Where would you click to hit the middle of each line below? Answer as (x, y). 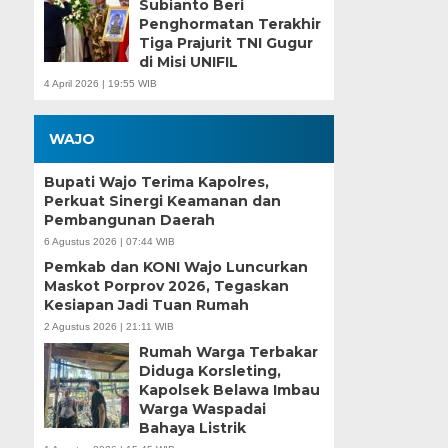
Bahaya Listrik (192, 428)
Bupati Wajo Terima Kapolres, (156, 182)
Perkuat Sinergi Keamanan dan (162, 201)
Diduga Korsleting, (209, 371)
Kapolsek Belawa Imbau (229, 390)
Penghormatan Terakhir (229, 24)
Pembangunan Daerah (129, 220)
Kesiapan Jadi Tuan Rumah (146, 305)
